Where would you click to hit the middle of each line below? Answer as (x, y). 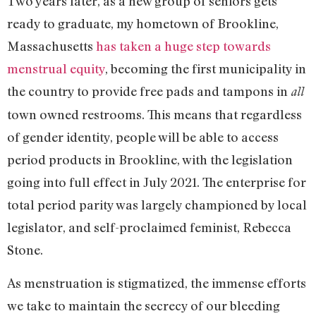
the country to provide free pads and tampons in (149, 91)
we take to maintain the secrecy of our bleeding (144, 305)
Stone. (25, 250)
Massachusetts (51, 46)
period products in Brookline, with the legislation (150, 160)
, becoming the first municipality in (206, 69)
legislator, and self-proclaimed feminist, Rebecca (149, 227)
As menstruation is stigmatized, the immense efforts (157, 282)
